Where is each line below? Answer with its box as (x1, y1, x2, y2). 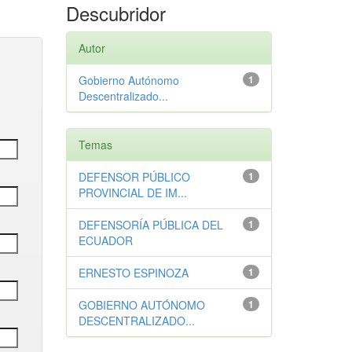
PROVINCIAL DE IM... (78, 185, 187, 200)
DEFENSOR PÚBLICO (78, 169, 190, 185)
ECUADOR (78, 233, 133, 248)
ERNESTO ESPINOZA (78, 265, 189, 280)
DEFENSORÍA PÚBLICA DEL (78, 217, 223, 233)
